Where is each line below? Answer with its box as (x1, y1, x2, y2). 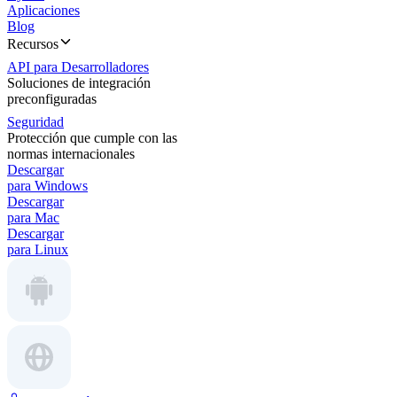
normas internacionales (7, 146, 135, 161)
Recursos (7, 36, 58, 51)
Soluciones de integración (7, 75, 151, 90)
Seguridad (7, 114, 64, 129)
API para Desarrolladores (7, 59, 149, 74)
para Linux (7, 242, 68, 257)
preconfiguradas (7, 91, 97, 106)
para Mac (7, 210, 59, 225)
